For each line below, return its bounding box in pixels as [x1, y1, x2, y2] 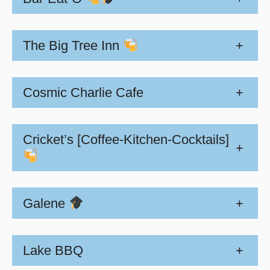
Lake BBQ [23, 242, 83, 258]
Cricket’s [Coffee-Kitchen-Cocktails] [23, 132, 229, 148]
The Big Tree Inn [23, 38, 123, 54]
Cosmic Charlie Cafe [23, 85, 143, 101]
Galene [23, 195, 69, 211]
